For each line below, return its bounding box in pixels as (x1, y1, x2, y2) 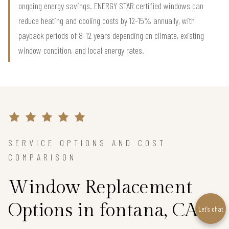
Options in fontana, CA (8, 199, 197, 221)
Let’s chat (198, 204, 223, 213)
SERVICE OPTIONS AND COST (8, 136, 166, 148)
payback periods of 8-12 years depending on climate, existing (18, 29, 204, 41)
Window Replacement (8, 176, 192, 198)
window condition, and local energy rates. (18, 44, 144, 56)
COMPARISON (8, 151, 77, 163)
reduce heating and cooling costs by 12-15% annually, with (18, 14, 195, 26)
